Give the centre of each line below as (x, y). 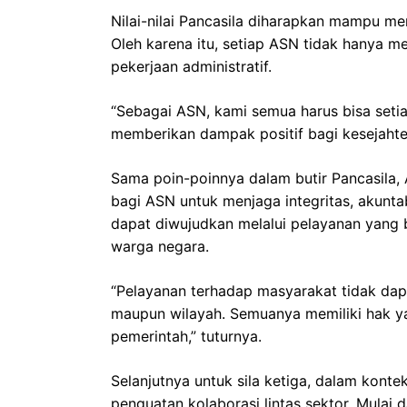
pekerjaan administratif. (191, 66)
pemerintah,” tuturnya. (186, 336)
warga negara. (160, 246)
